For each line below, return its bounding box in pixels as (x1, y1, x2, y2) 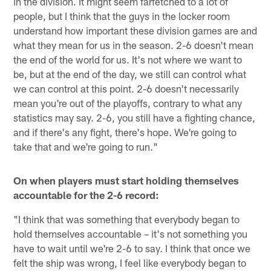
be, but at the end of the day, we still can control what (13, 67, 247, 80)
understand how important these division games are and (13, 24, 258, 36)
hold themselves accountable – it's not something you (13, 227, 248, 240)
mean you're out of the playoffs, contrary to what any (13, 96, 243, 109)
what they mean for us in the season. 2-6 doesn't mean (13, 38, 254, 51)
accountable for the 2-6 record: (13, 188, 160, 201)
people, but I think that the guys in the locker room (13, 9, 230, 22)
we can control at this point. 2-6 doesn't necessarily (13, 82, 240, 94)
